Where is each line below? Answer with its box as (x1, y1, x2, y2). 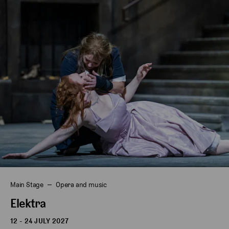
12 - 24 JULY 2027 (10, 217, 69, 225)
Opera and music (56, 180, 107, 189)
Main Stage (10, 180, 43, 189)
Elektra (10, 196, 45, 211)
